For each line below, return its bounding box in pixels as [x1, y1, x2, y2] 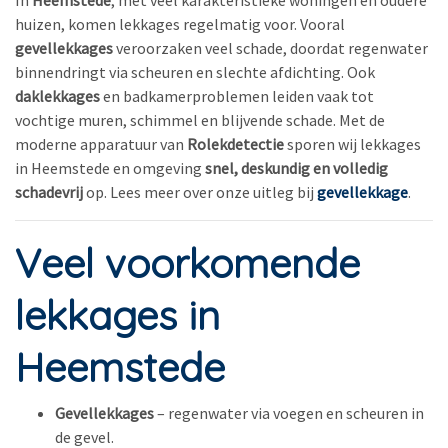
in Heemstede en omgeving [15, 158, 205, 178]
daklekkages [15, 86, 100, 106]
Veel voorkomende [15, 238, 360, 288]
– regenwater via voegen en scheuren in [154, 403, 424, 423]
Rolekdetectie [187, 134, 284, 154]
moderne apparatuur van [15, 134, 187, 154]
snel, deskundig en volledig [205, 158, 388, 178]
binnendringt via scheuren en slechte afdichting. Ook [15, 62, 375, 82]
